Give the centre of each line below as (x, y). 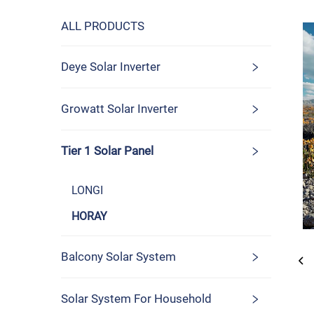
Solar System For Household (136, 299)
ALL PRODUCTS (103, 26)
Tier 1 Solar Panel (107, 151)
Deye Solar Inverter (111, 67)
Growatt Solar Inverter (120, 109)
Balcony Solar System (118, 257)
